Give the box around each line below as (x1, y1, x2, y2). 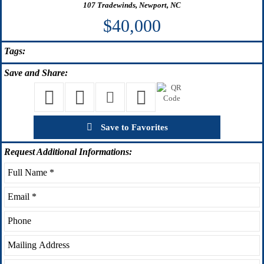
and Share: (22, 67, 68, 78)
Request (4, 146, 35, 157)
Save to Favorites (98, 122, 168, 132)
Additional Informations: (35, 146, 132, 157)
